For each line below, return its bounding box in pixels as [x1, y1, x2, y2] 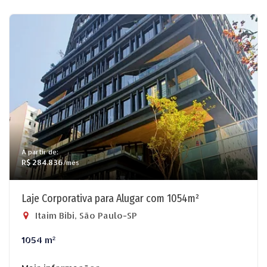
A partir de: [21, 148, 58, 156]
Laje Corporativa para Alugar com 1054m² [21, 192, 199, 205]
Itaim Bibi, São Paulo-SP [33, 210, 137, 221]
